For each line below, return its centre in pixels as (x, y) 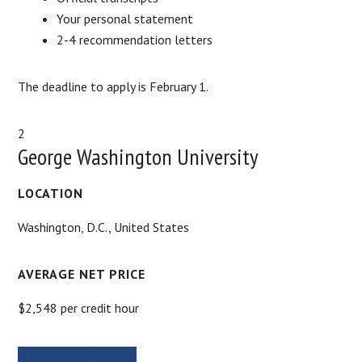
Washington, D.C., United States (104, 227)
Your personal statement (125, 18)
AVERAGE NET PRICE (82, 274)
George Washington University (139, 156)
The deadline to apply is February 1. (114, 86)
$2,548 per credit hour (79, 307)
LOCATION (51, 193)
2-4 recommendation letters (135, 39)
